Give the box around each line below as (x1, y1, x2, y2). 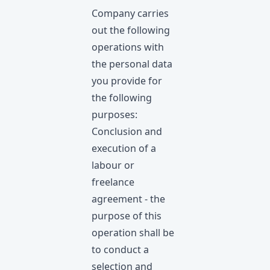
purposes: (92, 108, 137, 121)
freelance (92, 175, 134, 189)
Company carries (92, 7, 169, 20)
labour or (92, 159, 134, 172)
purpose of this (92, 209, 162, 222)
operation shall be (92, 226, 174, 239)
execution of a (92, 142, 156, 155)
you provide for (92, 74, 162, 87)
